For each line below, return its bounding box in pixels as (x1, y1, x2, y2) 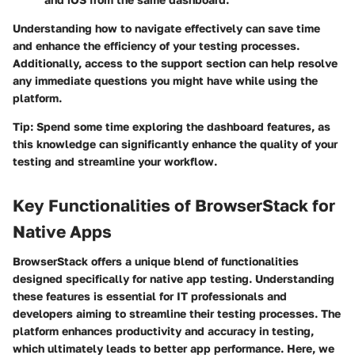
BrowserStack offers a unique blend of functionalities (13, 254, 299, 269)
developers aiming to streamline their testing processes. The (13, 307, 341, 321)
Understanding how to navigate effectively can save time (13, 21, 320, 35)
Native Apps (13, 220, 112, 242)
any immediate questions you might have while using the (13, 73, 318, 87)
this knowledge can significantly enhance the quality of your (13, 136, 338, 151)
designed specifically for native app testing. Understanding (13, 272, 334, 286)
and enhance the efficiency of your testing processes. (13, 38, 300, 52)
